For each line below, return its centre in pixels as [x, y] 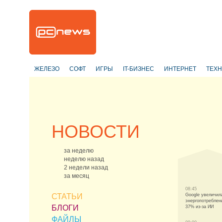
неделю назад [84, 159]
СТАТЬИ [67, 196]
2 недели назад [86, 167]
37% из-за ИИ [199, 207]
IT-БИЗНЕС [139, 69]
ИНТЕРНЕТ [180, 69]
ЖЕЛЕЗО [47, 69]
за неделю [79, 151]
